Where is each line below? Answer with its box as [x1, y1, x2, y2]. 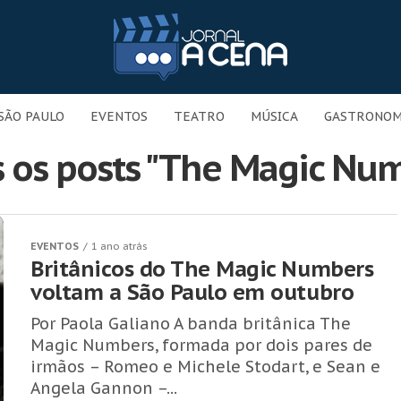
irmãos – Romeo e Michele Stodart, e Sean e [30, 356, 380, 377]
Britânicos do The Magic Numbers [30, 255, 374, 283]
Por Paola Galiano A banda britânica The [30, 313, 351, 334]
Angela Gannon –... [30, 378, 177, 398]
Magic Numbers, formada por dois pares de [30, 335, 372, 355]
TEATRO [174, 108, 225, 124]
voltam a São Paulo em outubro [30, 278, 354, 306]
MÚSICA [251, 108, 298, 124]
